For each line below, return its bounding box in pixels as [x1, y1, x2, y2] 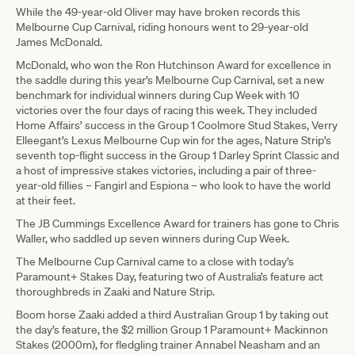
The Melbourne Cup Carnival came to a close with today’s [16, 254, 294, 269]
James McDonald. [16, 35, 102, 50]
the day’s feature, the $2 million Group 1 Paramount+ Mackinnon [16, 323, 328, 338]
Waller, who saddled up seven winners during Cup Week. [16, 231, 289, 246]
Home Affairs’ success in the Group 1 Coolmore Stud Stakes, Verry [16, 118, 338, 133]
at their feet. [16, 193, 75, 208]
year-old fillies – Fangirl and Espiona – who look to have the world [16, 178, 330, 193]
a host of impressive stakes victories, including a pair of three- [16, 163, 316, 178]
